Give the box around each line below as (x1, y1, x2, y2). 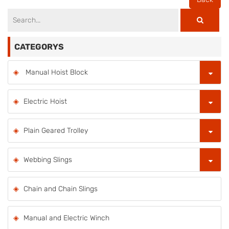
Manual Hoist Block (24, 67, 88, 77)
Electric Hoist (24, 97, 67, 106)
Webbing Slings (24, 155, 72, 164)
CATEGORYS (14, 41, 64, 52)
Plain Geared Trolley (24, 126, 88, 135)
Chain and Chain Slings (24, 184, 98, 193)
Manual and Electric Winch (24, 213, 109, 222)
